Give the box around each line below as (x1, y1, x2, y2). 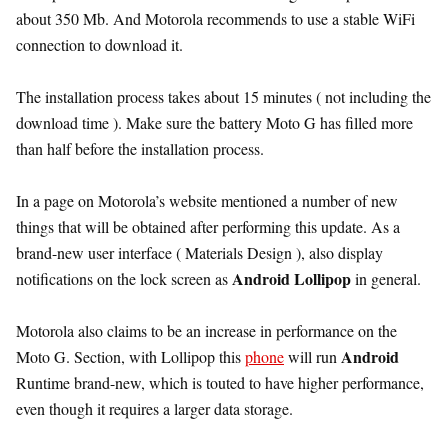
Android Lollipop (232, 266, 351, 290)
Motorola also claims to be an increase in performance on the (16, 319, 397, 341)
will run (284, 345, 341, 367)
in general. (351, 267, 421, 289)
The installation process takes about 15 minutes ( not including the (16, 85, 431, 107)
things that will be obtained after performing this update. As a (16, 215, 400, 237)
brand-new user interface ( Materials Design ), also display (16, 241, 383, 263)
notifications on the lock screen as (16, 267, 232, 289)
